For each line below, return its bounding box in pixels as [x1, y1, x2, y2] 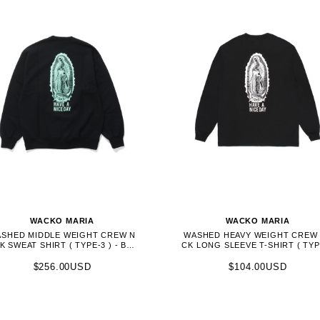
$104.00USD [229, 261, 287, 272]
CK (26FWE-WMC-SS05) [13, 251, 112, 260]
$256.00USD [33, 261, 91, 272]
